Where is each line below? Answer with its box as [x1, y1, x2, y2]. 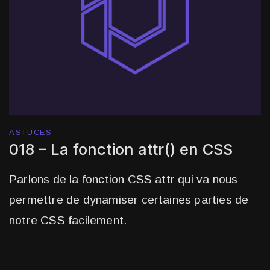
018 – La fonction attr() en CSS [9, 140, 233, 159]
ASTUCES [9, 128, 52, 137]
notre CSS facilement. [9, 214, 128, 227]
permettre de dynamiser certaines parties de [9, 193, 249, 207]
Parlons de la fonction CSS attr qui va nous [9, 173, 238, 186]
